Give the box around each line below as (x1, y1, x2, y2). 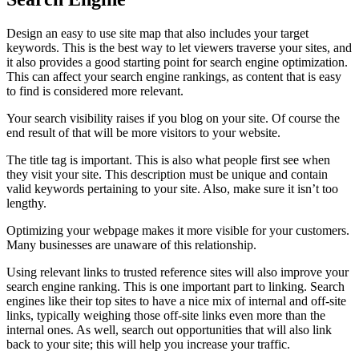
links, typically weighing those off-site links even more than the (6, 308, 325, 322)
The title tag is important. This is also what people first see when (6, 152, 330, 167)
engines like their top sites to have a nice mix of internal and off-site (6, 293, 346, 308)
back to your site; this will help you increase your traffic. (6, 337, 290, 351)
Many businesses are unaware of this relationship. (6, 237, 256, 252)
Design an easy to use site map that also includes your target (6, 26, 309, 40)
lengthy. (6, 196, 46, 210)
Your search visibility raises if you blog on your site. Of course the (6, 111, 340, 125)
